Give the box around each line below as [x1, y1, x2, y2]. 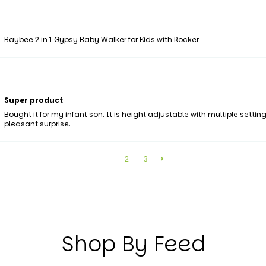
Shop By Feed [61, 228, 205, 259]
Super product [4, 94, 63, 105]
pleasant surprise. [4, 118, 71, 129]
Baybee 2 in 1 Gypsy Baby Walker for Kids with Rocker [4, 34, 199, 45]
